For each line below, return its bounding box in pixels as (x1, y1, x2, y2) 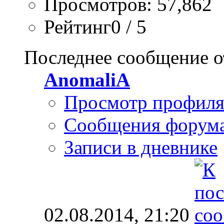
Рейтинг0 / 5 (44, 15, 146, 37)
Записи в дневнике (64, 136, 217, 158)
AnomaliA (44, 68, 130, 90)
